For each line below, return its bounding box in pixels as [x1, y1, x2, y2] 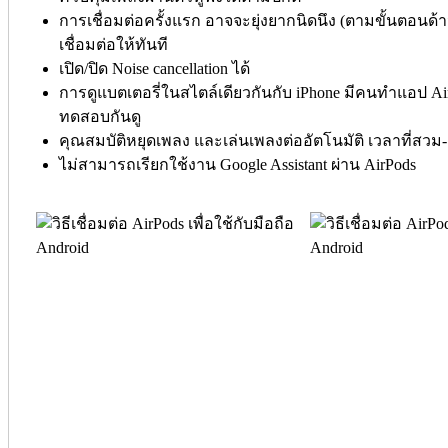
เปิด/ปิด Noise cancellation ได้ [59, 59, 250, 77]
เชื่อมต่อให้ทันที [59, 35, 168, 53]
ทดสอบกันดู [59, 107, 141, 125]
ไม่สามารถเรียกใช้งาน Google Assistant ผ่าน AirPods [59, 155, 416, 173]
